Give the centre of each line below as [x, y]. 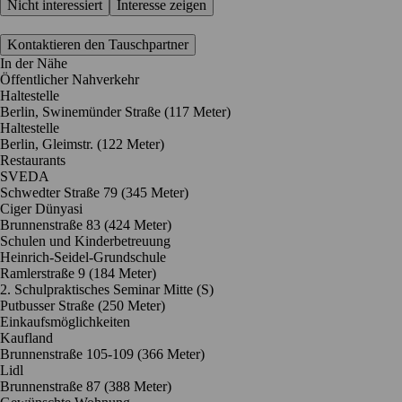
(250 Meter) [131, 305]
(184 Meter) [122, 273]
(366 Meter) [171, 354]
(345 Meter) [155, 192]
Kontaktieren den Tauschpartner [98, 44]
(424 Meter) [138, 224]
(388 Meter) [138, 386]
